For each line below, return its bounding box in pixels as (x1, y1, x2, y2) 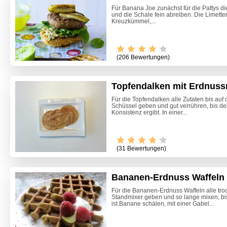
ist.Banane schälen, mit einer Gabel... (111, 200, 214, 208)
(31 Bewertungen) (117, 145, 166, 153)
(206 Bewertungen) (117, 54, 170, 61)
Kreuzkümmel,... (111, 18, 156, 25)
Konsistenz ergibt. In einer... (111, 109, 187, 117)
